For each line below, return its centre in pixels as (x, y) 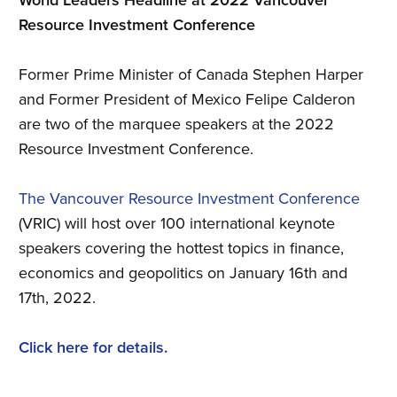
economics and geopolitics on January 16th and (183, 273)
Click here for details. (93, 347)
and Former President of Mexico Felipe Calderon (187, 99)
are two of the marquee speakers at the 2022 (176, 124)
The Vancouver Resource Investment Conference (189, 198)
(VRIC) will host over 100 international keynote (177, 223)
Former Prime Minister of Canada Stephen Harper (191, 74)
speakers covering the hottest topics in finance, (181, 248)
